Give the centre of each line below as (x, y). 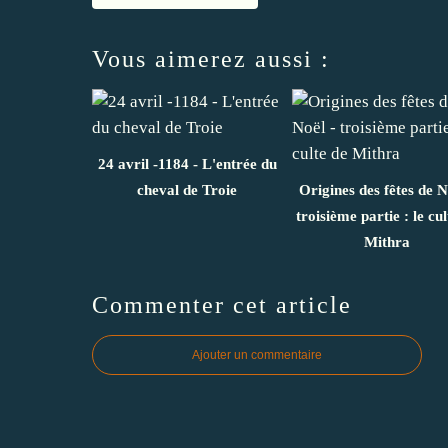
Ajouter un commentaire (257, 354)
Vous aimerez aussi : (211, 58)
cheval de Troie (187, 189)
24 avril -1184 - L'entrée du (187, 163)
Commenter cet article (222, 304)
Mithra (387, 241)
